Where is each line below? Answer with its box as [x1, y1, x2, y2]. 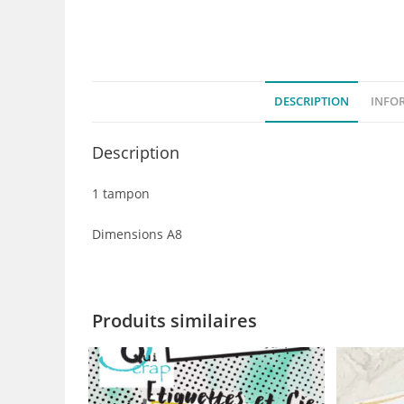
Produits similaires [92, 308, 257, 333]
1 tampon [92, 185, 150, 202]
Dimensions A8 [92, 225, 182, 243]
